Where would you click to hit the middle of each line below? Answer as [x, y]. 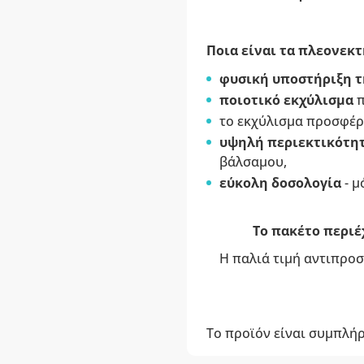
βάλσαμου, [253, 162]
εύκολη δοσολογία [280, 183]
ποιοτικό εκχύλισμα [288, 100]
